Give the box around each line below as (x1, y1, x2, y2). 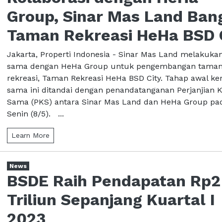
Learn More (11, 131, 50, 139)
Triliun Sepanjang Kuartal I (7, 190, 215, 209)
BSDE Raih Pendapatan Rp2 (7, 171, 221, 190)
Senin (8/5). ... (7, 109, 64, 118)
